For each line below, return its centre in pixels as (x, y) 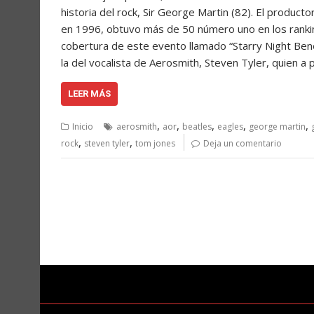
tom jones (155, 144)
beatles (197, 127)
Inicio (83, 127)
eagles (230, 127)
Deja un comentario (243, 144)
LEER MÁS (89, 94)
